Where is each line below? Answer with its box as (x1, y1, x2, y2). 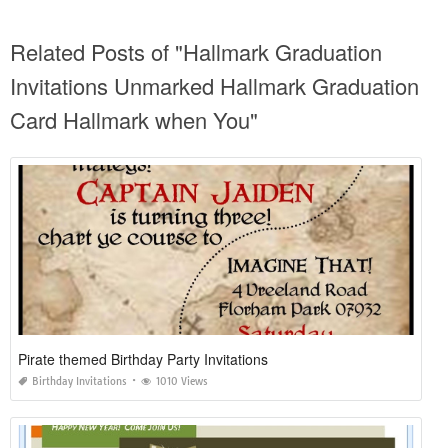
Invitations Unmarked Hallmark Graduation (10, 70, 419, 102)
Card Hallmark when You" (10, 104, 258, 136)
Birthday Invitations (32, 375, 127, 389)
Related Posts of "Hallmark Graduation (10, 36, 382, 68)
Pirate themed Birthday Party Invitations (18, 349, 268, 370)
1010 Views (156, 375, 208, 389)
